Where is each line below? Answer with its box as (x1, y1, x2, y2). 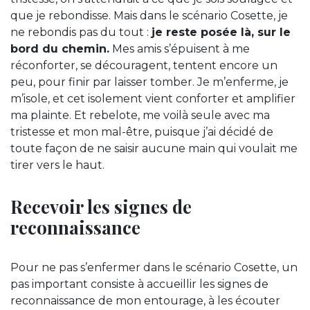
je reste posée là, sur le (152, 26, 291, 39)
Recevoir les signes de (10, 194, 192, 219)
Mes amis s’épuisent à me (109, 42, 250, 56)
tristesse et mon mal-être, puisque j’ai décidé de (10, 125, 273, 139)
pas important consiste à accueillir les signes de (10, 277, 268, 291)
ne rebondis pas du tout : (10, 26, 152, 39)
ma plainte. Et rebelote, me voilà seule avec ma (10, 109, 270, 122)
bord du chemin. (10, 42, 109, 56)
